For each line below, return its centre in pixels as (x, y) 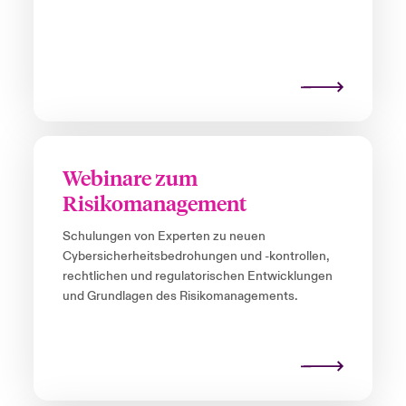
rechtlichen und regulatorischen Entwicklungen (197, 277)
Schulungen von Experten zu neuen (164, 237)
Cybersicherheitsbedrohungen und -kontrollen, (196, 257)
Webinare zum (130, 178)
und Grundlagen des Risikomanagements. (179, 297)
